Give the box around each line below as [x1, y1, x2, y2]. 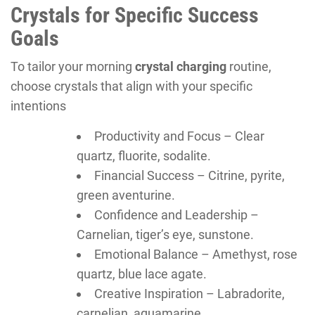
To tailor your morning [11, 58, 135, 74]
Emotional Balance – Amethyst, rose [94, 246, 297, 262]
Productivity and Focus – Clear [94, 128, 264, 143]
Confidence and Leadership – [94, 207, 259, 222]
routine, [226, 58, 271, 74]
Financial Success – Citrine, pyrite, [94, 167, 285, 183]
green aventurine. [77, 187, 175, 202]
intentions [11, 98, 66, 113]
